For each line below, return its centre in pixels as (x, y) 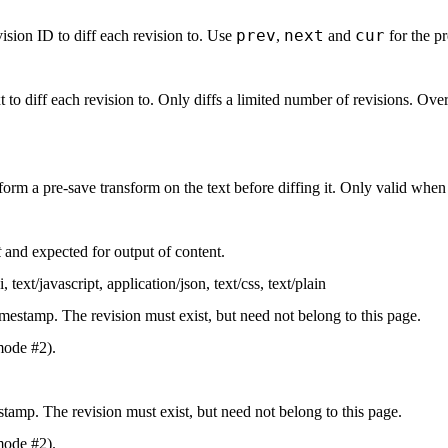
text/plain (297, 283)
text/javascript (55, 283)
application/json (156, 283)
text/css (237, 283)
